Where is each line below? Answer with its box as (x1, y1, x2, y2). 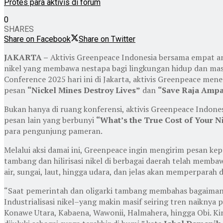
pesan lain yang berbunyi (4, 114, 96, 125)
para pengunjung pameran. (4, 125, 103, 136)
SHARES (4, 24, 34, 34)
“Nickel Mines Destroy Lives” (27, 84, 140, 96)
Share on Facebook (4, 34, 71, 44)
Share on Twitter (79, 34, 135, 44)
